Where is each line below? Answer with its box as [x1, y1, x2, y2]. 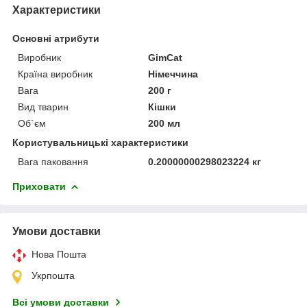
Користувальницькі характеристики [12, 136, 188, 148]
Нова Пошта [32, 248, 86, 260]
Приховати [12, 180, 66, 192]
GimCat [148, 51, 183, 63]
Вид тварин [18, 101, 69, 112]
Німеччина [148, 68, 199, 79]
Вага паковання [18, 156, 88, 167]
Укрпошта [32, 269, 75, 281]
